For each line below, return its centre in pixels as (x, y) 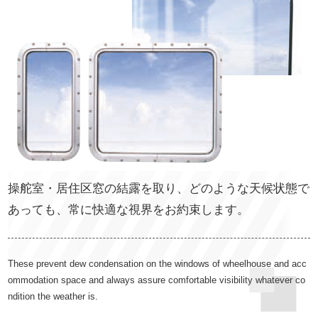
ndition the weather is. (53, 296)
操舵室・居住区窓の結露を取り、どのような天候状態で (159, 188)
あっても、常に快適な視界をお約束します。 (129, 210)
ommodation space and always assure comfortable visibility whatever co (157, 280)
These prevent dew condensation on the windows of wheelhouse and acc (158, 264)
